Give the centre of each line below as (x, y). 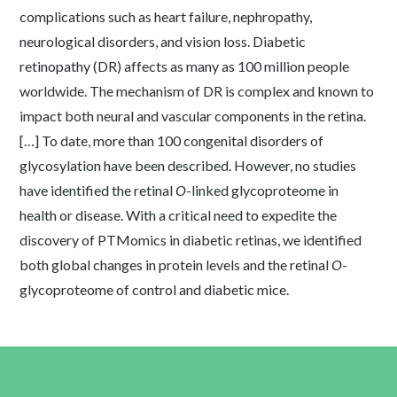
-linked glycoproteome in (263, 190)
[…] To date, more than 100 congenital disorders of (172, 140)
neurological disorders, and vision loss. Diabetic (163, 41)
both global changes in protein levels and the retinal (176, 265)
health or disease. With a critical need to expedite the (179, 215)
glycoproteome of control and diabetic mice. (155, 289)
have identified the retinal (98, 190)
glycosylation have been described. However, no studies (188, 165)
